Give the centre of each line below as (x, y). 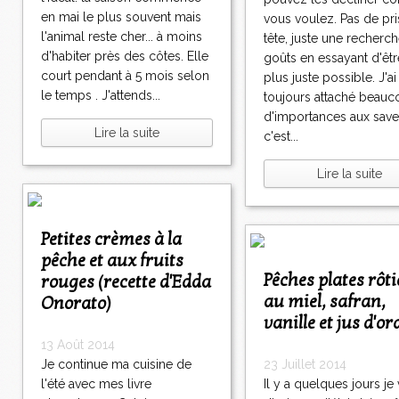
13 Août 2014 (78, 345)
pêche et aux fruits (112, 261)
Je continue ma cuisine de (116, 365)
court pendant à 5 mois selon (125, 76)
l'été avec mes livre (96, 384)
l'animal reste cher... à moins (122, 37)
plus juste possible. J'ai (330, 78)
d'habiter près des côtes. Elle (125, 57)
